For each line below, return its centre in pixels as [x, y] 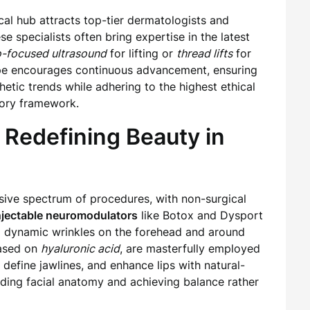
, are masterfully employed [190, 248]
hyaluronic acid [80, 248]
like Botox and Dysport [200, 215]
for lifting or [142, 53]
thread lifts [204, 53]
